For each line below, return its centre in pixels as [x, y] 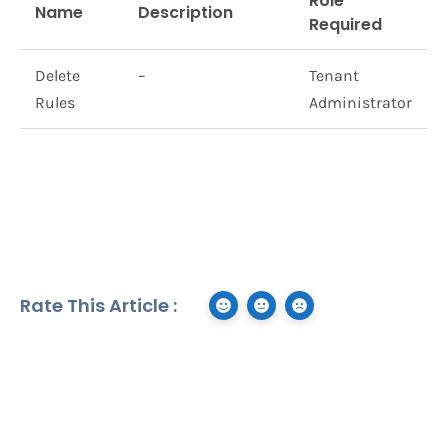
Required [345, 24]
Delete [57, 75]
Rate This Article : [98, 305]
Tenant [334, 75]
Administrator [360, 102]
